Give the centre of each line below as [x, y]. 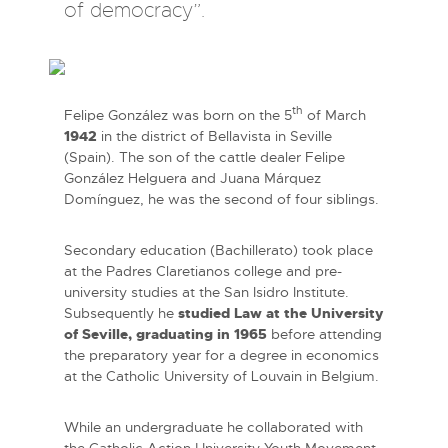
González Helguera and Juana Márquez [192, 177]
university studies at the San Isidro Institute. [206, 291]
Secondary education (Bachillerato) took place [218, 249]
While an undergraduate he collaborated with [213, 426]
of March [334, 114]
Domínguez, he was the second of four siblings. [221, 198]
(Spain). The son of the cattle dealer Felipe [204, 156]
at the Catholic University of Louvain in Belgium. [221, 375]
